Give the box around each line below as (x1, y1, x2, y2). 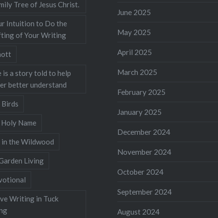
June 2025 (117, 7, 151, 17)
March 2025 (117, 67, 158, 76)
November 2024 (117, 147, 172, 156)
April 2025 (117, 47, 152, 56)
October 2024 (117, 167, 164, 176)
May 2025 (117, 27, 151, 36)
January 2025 (117, 107, 162, 116)
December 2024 (117, 127, 171, 136)
